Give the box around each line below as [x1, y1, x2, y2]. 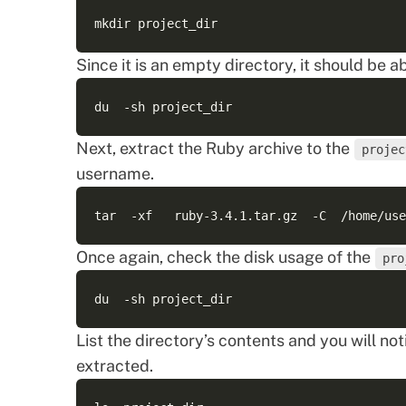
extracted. [76, 356, 153, 375]
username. [76, 164, 154, 183]
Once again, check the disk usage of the [76, 247, 374, 266]
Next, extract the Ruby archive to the [76, 139, 353, 158]
